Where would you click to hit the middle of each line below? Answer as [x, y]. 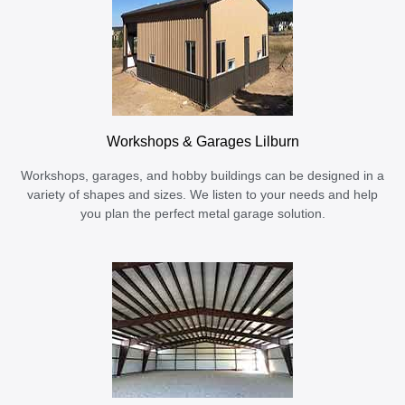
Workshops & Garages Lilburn [202, 141]
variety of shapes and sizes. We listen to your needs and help [202, 194]
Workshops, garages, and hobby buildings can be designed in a [202, 175]
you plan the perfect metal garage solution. [202, 213]
